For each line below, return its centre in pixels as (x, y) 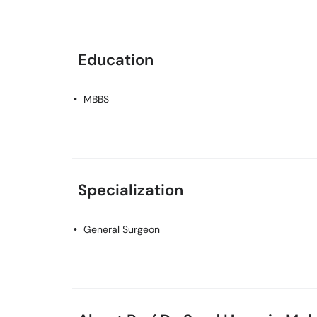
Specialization (131, 190)
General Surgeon (122, 229)
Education (116, 60)
